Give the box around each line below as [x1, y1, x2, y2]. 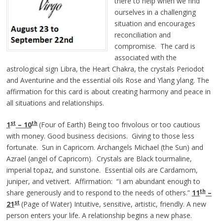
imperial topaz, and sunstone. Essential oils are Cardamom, [6, 165, 198, 175]
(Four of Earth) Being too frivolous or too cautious [38, 120, 200, 130]
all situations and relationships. [6, 98, 104, 108]
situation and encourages [114, 19, 195, 29]
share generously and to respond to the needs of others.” [6, 188, 192, 198]
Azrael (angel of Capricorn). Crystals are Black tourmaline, [6, 154, 192, 164]
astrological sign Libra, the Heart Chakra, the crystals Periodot [6, 64, 204, 74]
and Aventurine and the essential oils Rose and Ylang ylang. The [6, 75, 209, 85]
